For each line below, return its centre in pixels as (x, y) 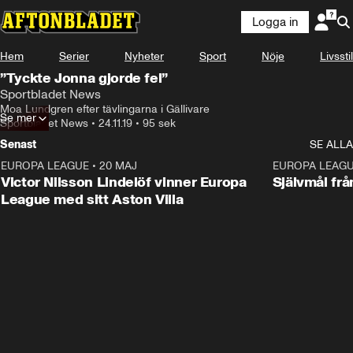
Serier (74, 56)
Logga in (275, 22)
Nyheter (144, 56)
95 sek (159, 123)
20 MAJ (118, 166)
